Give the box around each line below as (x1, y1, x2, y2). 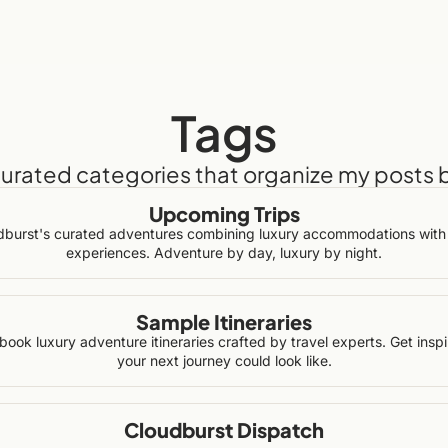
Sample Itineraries (136, 309, 312, 334)
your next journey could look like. (116, 352, 332, 369)
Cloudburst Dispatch (124, 417, 324, 442)
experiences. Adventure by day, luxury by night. (66, 244, 382, 261)
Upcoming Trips (148, 201, 300, 226)
